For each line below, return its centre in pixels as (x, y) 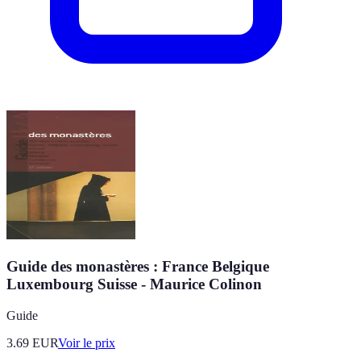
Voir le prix (87, 342)
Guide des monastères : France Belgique (138, 266)
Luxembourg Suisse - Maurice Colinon (134, 284)
